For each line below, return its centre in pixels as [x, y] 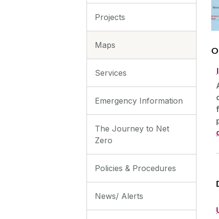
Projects [110, 17]
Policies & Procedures [135, 168]
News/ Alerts [119, 196]
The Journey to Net [132, 128]
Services [111, 73]
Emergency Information [139, 100]
